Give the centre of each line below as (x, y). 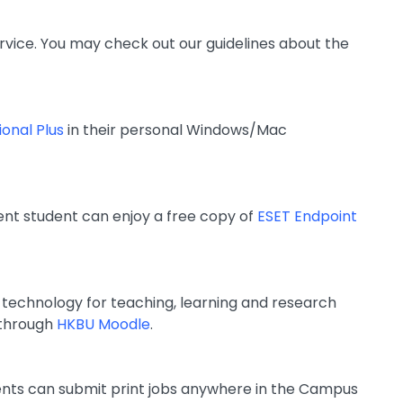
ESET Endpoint (307, 216)
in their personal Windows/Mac (175, 130)
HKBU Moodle (103, 324)
